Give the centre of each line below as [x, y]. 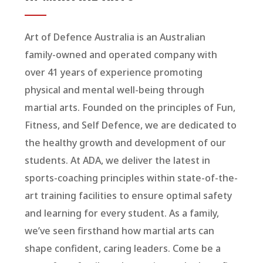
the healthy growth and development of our [126, 143]
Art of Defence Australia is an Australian [115, 37]
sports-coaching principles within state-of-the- [131, 178]
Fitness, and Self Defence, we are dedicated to [131, 125]
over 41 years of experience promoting [114, 73]
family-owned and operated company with [121, 55]
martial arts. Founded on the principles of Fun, [130, 108]
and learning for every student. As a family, [122, 213]
